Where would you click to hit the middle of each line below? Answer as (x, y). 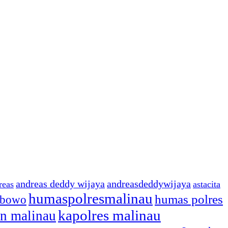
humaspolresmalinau (91, 199)
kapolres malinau (109, 216)
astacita (207, 184)
